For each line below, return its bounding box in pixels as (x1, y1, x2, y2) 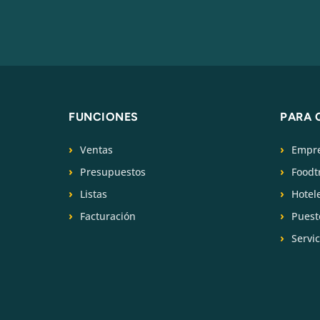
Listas (80, 186, 107, 201)
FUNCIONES (69, 109, 139, 124)
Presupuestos (80, 164, 146, 179)
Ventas (80, 142, 113, 156)
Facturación (80, 209, 136, 223)
